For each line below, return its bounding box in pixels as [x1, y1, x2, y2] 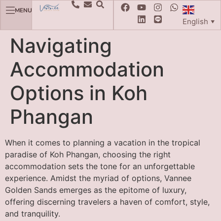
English [182, 16, 208, 26]
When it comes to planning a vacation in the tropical [5, 137, 200, 147]
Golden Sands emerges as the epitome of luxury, [5, 184, 186, 195]
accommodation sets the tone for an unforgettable [5, 161, 195, 171]
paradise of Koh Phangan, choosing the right [5, 149, 171, 159]
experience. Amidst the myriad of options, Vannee [5, 173, 191, 183]
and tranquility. [5, 208, 60, 219]
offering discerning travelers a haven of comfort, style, [5, 196, 210, 207]
